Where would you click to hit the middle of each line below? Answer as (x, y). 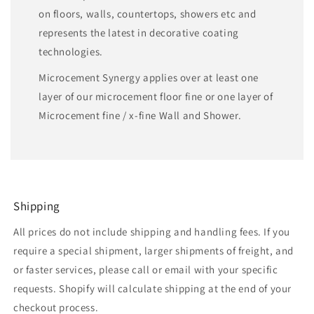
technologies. (71, 51)
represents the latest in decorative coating (139, 32)
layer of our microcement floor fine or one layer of (156, 96)
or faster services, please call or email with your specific (146, 269)
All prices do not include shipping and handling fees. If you (152, 231)
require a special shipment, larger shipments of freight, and (154, 250)
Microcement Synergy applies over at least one (149, 77)
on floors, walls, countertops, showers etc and (148, 13)
